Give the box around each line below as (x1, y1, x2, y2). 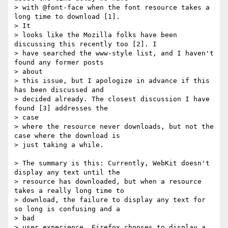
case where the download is (14, 132, 120, 140)
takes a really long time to (14, 187, 124, 195)
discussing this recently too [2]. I (14, 40, 157, 48)
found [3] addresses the (14, 104, 116, 112)
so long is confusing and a (14, 205, 128, 213)
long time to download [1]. (14, 13, 128, 21)
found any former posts (14, 59, 112, 67)
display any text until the (14, 168, 120, 177)
